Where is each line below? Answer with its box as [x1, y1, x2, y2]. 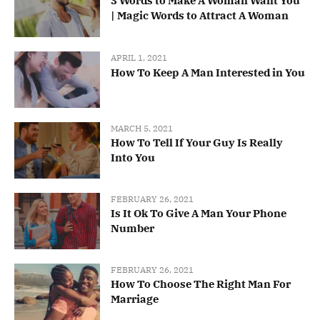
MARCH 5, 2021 [111, 122, 173, 134]
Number [111, 221, 154, 235]
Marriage [111, 292, 159, 306]
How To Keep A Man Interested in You [111, 65, 305, 79]
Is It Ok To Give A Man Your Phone [111, 206, 286, 220]
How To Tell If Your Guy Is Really [111, 135, 283, 149]
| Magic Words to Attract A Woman [111, 9, 289, 23]
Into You [111, 150, 155, 164]
